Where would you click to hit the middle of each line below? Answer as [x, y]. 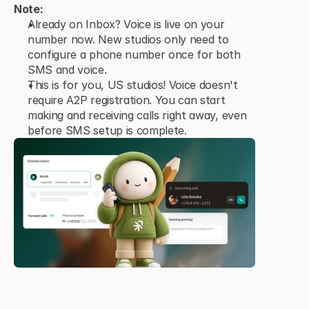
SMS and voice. [67, 70]
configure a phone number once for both [134, 54]
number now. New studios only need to [128, 39]
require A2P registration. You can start [127, 100]
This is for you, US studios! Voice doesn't [133, 85]
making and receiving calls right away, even [137, 115]
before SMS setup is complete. [107, 130]
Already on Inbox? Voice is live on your [126, 24]
